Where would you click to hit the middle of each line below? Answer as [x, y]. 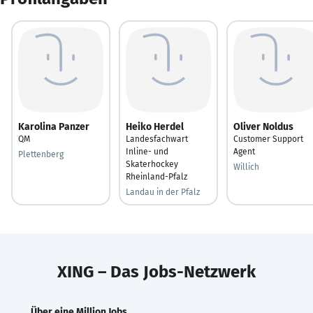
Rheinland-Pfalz [156, 176]
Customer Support [268, 139]
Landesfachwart [157, 139]
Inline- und [147, 151]
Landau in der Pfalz [163, 192]
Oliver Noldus [263, 126]
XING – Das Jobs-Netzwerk [156, 271]
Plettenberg [41, 154]
